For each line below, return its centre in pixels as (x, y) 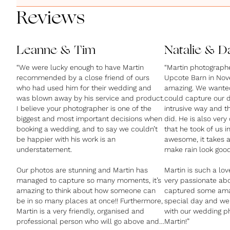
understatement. (44, 149)
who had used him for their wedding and (84, 88)
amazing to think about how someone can (86, 190)
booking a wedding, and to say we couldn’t (87, 129)
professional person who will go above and (88, 221)
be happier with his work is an (66, 139)
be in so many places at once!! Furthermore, (90, 201)
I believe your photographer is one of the (84, 108)
